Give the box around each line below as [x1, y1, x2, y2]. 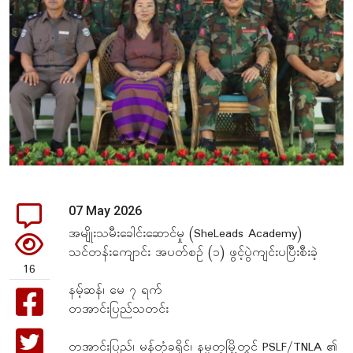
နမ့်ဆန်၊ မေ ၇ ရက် [68, 281, 167, 300]
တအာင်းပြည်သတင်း [68, 300, 173, 319]
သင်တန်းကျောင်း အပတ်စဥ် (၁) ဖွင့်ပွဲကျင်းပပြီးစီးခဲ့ [68, 243, 322, 262]
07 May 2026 [68, 203, 142, 218]
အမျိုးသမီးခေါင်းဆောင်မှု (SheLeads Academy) [68, 225, 302, 243]
